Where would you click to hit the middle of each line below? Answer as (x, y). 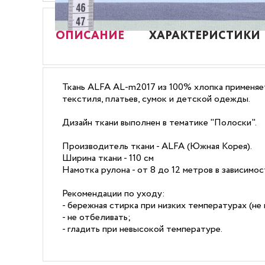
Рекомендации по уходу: (114, 194)
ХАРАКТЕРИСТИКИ (205, 36)
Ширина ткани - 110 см (108, 158)
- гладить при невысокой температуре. (142, 229)
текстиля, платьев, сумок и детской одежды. (156, 99)
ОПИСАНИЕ (90, 36)
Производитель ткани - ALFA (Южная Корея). (157, 146)
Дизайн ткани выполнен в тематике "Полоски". (159, 123)
